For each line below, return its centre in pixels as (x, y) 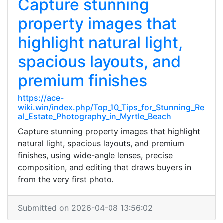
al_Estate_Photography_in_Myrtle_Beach (95, 116)
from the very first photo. (66, 179)
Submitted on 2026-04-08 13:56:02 (85, 208)
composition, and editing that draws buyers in (105, 167)
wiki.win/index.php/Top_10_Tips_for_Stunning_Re (111, 107)
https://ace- (41, 98)
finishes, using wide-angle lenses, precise (95, 155)
